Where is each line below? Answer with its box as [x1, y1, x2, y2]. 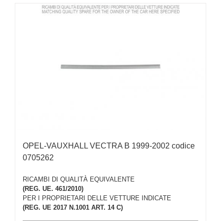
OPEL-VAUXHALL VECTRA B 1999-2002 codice [23, 141, 195, 150]
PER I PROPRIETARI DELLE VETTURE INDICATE [23, 194, 171, 202]
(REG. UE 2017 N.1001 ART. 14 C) [23, 203, 123, 211]
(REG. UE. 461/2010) [23, 184, 83, 192]
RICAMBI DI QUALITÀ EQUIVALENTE [23, 175, 135, 183]
